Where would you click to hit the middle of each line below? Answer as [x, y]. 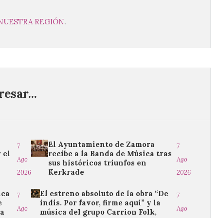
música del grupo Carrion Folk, [99, 212]
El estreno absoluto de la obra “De [104, 193]
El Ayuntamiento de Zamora [101, 144]
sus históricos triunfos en [97, 163]
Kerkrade [66, 172]
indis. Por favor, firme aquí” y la [100, 203]
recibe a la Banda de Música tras [110, 154]
